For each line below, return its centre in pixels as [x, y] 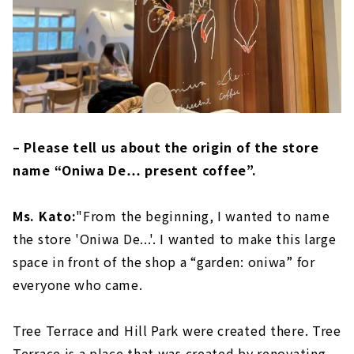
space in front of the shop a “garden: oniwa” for [164, 261]
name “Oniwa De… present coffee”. [135, 169]
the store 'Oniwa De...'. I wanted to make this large [175, 238]
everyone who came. [78, 284]
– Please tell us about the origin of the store [166, 147]
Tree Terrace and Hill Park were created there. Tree [177, 330]
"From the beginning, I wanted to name [203, 215]
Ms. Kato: [45, 215]
